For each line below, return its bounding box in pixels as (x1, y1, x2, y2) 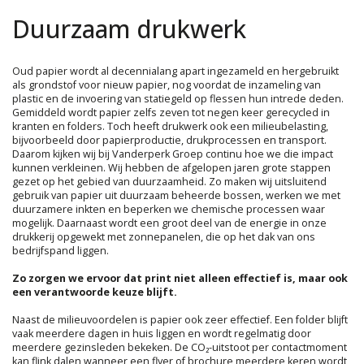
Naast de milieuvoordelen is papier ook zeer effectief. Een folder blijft (12, 312, 348, 327)
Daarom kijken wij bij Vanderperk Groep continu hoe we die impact (12, 146, 333, 161)
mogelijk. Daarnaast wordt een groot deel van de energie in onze (12, 215, 327, 230)
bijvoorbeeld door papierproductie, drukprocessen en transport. (12, 132, 327, 147)
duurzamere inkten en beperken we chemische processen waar (12, 201, 325, 216)
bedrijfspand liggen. (12, 243, 109, 258)
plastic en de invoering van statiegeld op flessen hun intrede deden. (12, 91, 344, 106)
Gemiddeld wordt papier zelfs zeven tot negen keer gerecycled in (12, 105, 330, 119)
